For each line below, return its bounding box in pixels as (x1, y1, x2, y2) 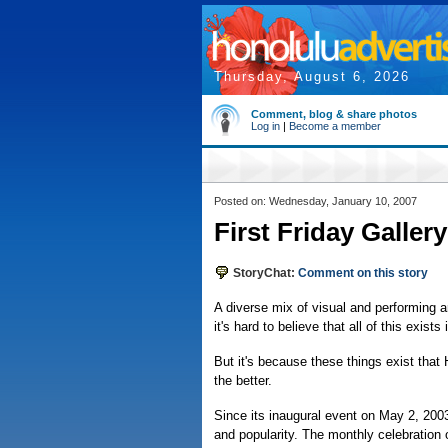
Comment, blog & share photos (251, 108, 417, 120)
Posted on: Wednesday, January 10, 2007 (214, 195, 417, 207)
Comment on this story (298, 266, 428, 280)
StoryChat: (233, 266, 295, 280)
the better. (214, 373, 272, 388)
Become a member (289, 120, 381, 132)
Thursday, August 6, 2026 (214, 69, 410, 84)
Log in (251, 120, 280, 132)
